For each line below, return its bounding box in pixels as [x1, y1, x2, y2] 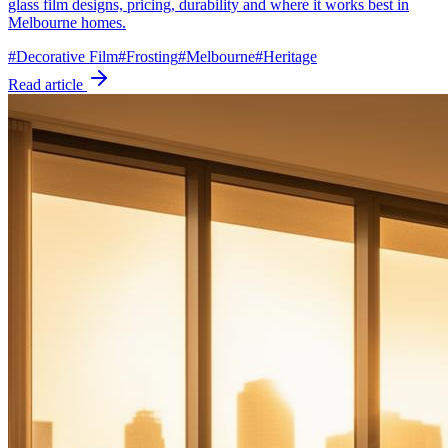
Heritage [263, 47, 317, 65]
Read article [8, 75, 87, 93]
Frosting [126, 47, 178, 65]
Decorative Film [16, 47, 118, 65]
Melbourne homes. [8, 13, 126, 31]
